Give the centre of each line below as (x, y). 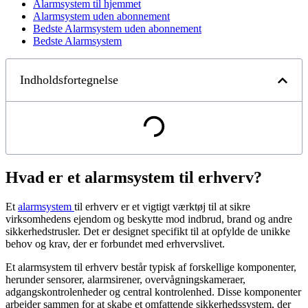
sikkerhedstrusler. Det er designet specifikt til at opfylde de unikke (148, 232)
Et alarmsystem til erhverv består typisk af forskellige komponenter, (151, 267)
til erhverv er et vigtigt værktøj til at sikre (162, 207)
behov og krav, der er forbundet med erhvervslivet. (115, 244)
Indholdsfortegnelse (69, 80)
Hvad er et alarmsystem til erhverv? (134, 178)
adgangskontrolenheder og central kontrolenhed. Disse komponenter (153, 292)
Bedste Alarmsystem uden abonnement (117, 29)
